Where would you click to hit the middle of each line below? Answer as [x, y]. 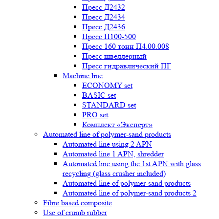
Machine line [83, 76]
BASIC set [99, 95]
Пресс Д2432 [104, 7]
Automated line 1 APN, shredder [113, 154]
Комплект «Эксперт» [117, 124]
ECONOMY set [107, 85]
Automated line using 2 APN [107, 144]
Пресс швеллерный [114, 56]
